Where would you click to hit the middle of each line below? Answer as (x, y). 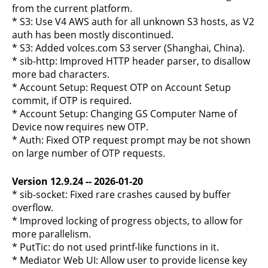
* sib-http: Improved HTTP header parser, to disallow (131, 61)
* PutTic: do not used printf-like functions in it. (115, 247)
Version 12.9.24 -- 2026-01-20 (77, 181)
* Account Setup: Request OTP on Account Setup (121, 87)
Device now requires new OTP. (80, 127)
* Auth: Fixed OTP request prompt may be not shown (131, 140)
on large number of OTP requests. (89, 153)
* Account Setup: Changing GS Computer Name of (124, 114)
